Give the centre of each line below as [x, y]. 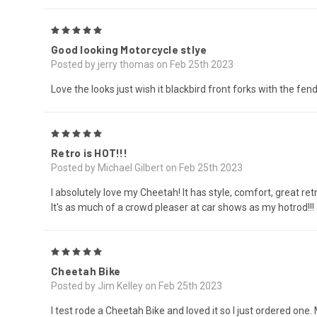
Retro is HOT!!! [89, 152]
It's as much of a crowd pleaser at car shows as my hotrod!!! [183, 207]
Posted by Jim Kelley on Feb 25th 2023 [137, 286]
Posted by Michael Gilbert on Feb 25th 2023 [147, 167]
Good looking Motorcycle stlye [129, 49]
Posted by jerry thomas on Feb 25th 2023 [142, 64]
